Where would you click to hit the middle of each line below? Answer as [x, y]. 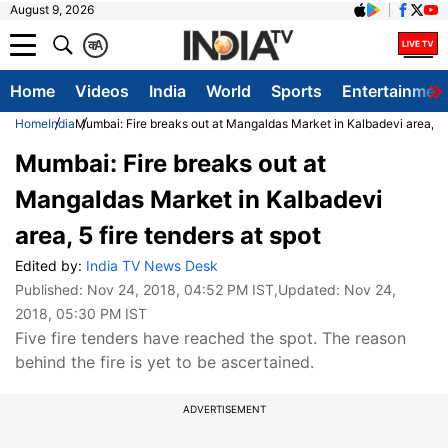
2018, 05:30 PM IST [81, 313]
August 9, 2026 [52, 9]
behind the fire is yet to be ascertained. [164, 362]
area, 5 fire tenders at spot [168, 235]
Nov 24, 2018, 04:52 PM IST [180, 289]
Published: [51, 289]
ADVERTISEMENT [224, 409]
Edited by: [50, 265]
